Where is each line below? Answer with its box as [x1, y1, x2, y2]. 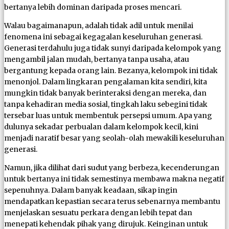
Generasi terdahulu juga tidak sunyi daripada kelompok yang [4, 43, 221, 53]
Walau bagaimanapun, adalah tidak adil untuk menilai [4, 20, 193, 30]
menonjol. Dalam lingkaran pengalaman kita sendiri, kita [4, 77, 207, 86]
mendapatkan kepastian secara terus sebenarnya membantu [4, 196, 220, 206]
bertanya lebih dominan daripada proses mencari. [4, 2, 181, 12]
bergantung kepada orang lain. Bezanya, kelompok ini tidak [4, 65, 218, 75]
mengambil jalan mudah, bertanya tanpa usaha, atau [4, 54, 189, 64]
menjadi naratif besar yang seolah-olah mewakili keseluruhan [4, 133, 224, 143]
